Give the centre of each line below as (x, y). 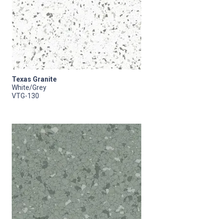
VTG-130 (25, 96)
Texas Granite (34, 79)
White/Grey (29, 87)
